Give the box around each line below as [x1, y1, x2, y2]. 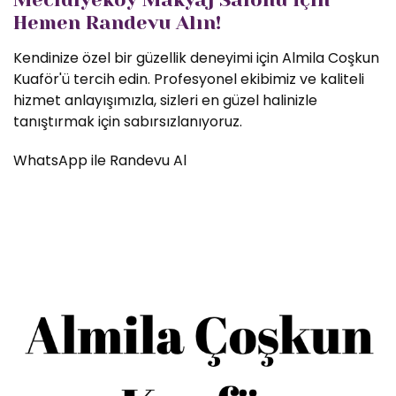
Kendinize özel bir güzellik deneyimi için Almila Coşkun [13, 48, 379, 68]
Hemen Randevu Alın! [13, 11, 221, 34]
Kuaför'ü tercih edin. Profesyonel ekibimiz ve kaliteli [13, 69, 364, 89]
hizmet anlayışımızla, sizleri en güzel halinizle [13, 90, 317, 110]
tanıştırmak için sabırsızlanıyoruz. [13, 111, 242, 132]
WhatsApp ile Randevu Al [13, 150, 187, 171]
